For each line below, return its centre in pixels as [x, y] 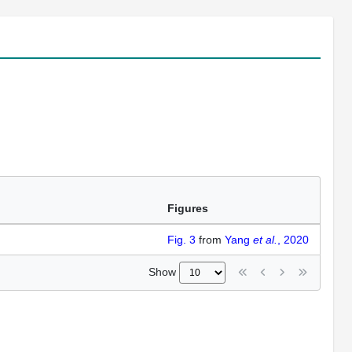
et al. [265, 240]
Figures [188, 208]
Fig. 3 [181, 240]
